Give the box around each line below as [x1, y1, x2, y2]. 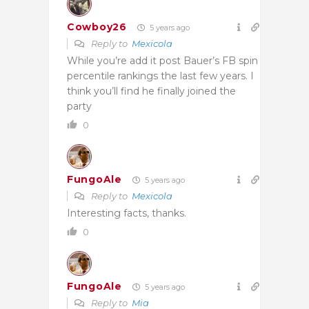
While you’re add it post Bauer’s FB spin [67, 54, 258, 67]
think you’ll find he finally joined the [67, 84, 236, 97]
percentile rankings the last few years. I [67, 69, 254, 82]
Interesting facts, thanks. [67, 206, 186, 219]
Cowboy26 [67, 21, 127, 34]
